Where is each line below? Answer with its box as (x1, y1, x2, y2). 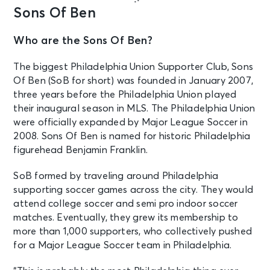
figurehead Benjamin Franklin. (13, 145, 148, 155)
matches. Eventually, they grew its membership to (13, 212, 239, 222)
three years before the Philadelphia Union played (13, 89, 237, 99)
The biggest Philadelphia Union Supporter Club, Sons (13, 61, 254, 72)
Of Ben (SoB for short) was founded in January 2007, (13, 75, 254, 86)
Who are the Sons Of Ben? (13, 35, 152, 46)
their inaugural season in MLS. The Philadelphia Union (13, 103, 256, 113)
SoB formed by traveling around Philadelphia (13, 171, 219, 181)
